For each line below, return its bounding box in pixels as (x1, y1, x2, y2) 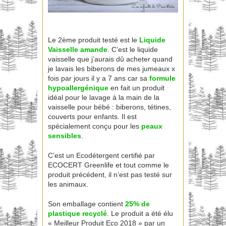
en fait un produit (108, 84, 164, 92)
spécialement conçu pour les (48, 122, 141, 131)
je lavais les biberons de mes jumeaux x (48, 65, 175, 73)
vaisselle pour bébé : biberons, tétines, (48, 103, 171, 111)
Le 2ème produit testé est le (48, 36, 139, 44)
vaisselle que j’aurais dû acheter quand (48, 55, 173, 64)
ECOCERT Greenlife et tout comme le (48, 161, 169, 169)
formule (149, 74, 176, 83)
